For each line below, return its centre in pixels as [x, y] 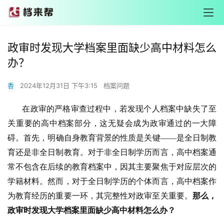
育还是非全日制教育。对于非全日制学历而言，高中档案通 [112, 152]
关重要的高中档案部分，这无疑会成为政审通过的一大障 [112, 123]
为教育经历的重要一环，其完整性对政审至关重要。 [100, 196]
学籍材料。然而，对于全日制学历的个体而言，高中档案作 [112, 181]
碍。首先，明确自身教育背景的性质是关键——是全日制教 [112, 138]
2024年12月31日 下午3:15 [60, 85]
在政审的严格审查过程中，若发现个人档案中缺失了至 [112, 109]
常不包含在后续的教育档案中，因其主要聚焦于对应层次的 [112, 167]
